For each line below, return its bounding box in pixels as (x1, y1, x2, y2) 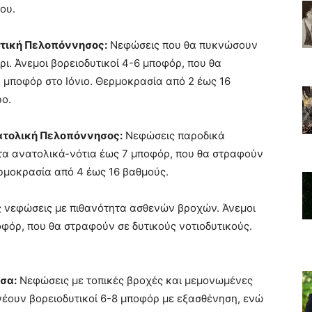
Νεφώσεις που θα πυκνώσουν (107, 38, 258, 52)
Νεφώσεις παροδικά (123, 129, 225, 143)
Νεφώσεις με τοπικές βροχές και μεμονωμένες (17, 274, 253, 288)
